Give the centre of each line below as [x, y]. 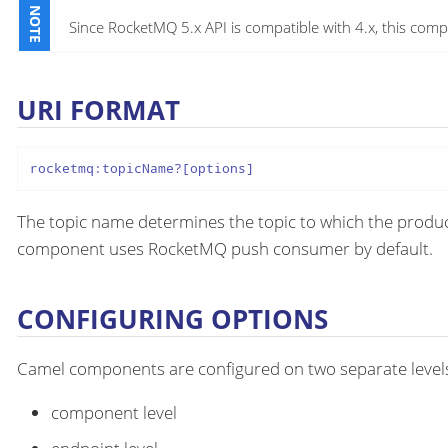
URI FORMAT [98, 109]
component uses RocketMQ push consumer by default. [225, 248]
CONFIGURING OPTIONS [172, 318]
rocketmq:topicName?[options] [141, 168]
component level [114, 413]
